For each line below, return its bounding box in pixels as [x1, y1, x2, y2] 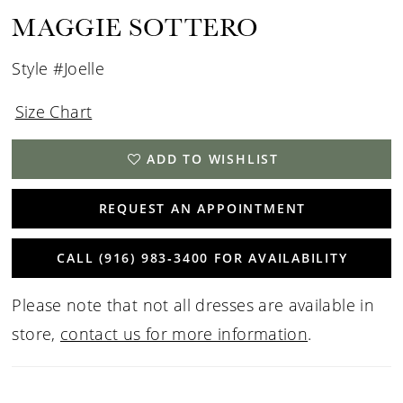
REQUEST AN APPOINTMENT [98, 199, 307, 217]
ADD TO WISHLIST [147, 149, 280, 167]
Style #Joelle [12, 58, 105, 80]
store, [12, 323, 60, 345]
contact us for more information [59, 323, 309, 345]
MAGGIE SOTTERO [12, 10, 259, 44]
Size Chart [14, 100, 93, 122]
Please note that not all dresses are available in [12, 294, 374, 317]
